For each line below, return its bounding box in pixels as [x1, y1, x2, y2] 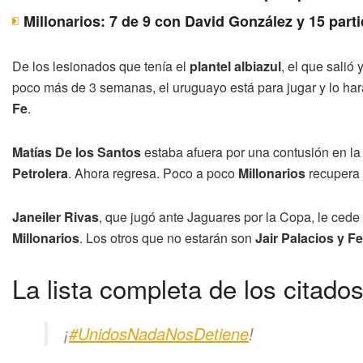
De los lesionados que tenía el [12, 57, 190, 76]
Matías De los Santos [12, 143, 141, 162]
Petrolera [12, 164, 68, 183]
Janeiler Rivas [12, 207, 99, 227]
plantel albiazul [190, 57, 281, 76]
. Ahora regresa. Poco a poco [68, 164, 238, 183]
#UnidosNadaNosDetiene [69, 322, 249, 346]
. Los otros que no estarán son [79, 228, 255, 248]
